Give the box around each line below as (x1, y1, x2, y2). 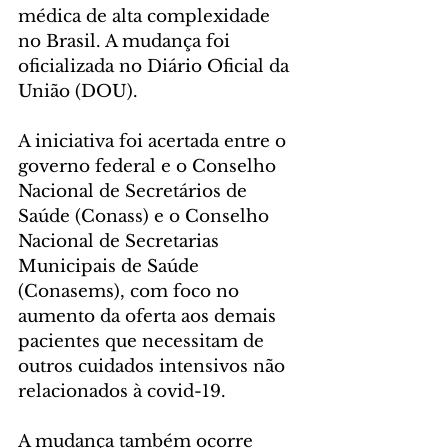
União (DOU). (18, 80, 138, 102)
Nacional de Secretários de (18, 180, 252, 202)
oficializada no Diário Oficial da (18, 55, 294, 77)
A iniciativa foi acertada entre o (18, 130, 291, 152)
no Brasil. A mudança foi (18, 30, 235, 52)
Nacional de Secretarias (18, 230, 224, 252)
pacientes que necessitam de (18, 330, 269, 352)
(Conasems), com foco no (18, 280, 244, 302)
